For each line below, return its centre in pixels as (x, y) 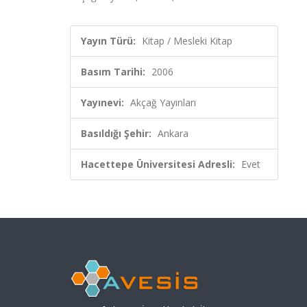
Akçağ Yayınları (163, 102)
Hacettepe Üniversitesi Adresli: (158, 164)
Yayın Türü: (108, 41)
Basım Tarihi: (113, 72)
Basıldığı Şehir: (116, 133)
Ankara (173, 133)
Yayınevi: (102, 102)
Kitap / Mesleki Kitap (187, 41)
